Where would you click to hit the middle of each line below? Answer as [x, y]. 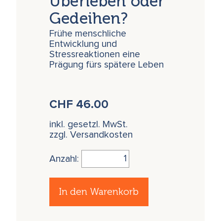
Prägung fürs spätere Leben [107, 65]
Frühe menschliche [88, 34]
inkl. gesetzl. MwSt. [89, 125]
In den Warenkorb [99, 192]
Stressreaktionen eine [95, 54]
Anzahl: [66, 159]
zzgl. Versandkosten [91, 135]
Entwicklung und [83, 44]
